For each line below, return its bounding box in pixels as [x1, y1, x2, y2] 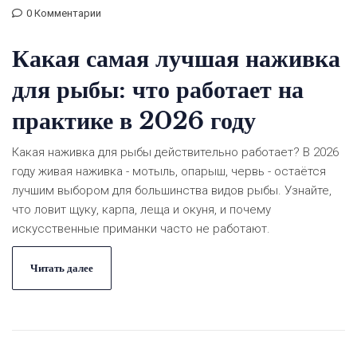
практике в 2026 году [12, 106, 256, 136]
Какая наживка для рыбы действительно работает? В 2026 [12, 145, 339, 160]
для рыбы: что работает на [12, 75, 304, 105]
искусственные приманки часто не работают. [12, 222, 270, 237]
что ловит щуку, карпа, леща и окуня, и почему [12, 202, 271, 218]
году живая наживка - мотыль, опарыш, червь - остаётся [12, 164, 326, 179]
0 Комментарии [26, 7, 101, 20]
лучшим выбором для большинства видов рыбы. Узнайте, [12, 183, 331, 198]
